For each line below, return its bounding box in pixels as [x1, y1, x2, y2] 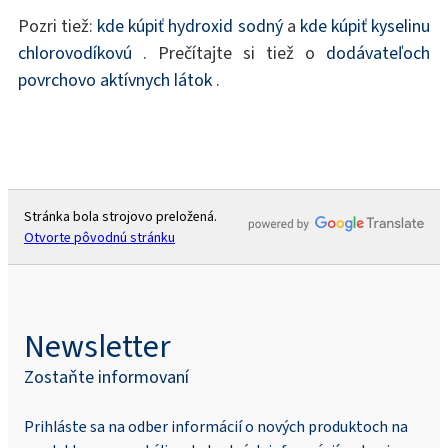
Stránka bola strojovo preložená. [24, 206, 217, 226]
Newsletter [24, 324, 171, 367]
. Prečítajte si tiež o [131, 40, 327, 65]
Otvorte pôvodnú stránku [24, 227, 175, 247]
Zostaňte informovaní [24, 364, 189, 389]
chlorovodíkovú [17, 40, 132, 65]
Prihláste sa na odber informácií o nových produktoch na [24, 415, 408, 437]
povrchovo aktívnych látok [17, 67, 212, 92]
